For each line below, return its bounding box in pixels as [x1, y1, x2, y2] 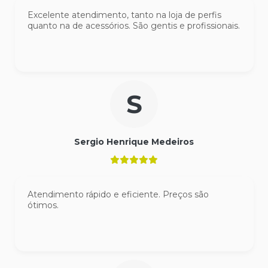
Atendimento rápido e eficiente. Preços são [27, 189, 209, 200]
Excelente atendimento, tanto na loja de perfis [27, 10, 221, 21]
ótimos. [27, 200, 59, 211]
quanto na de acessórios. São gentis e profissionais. [27, 20, 240, 32]
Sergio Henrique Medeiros [74, 136, 194, 148]
